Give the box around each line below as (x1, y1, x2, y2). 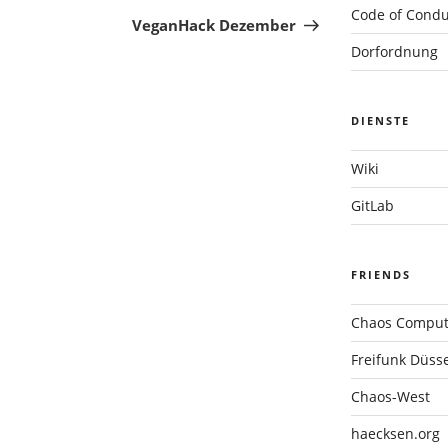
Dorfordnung (350, 41, 438, 61)
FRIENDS (350, 266, 411, 282)
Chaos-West (350, 386, 430, 406)
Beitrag (295, 10, 354, 33)
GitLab (350, 195, 394, 215)
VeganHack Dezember (132, 15, 297, 36)
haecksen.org (350, 423, 440, 443)
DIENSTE (350, 112, 410, 128)
